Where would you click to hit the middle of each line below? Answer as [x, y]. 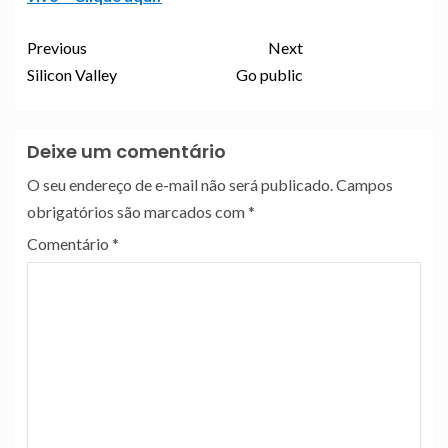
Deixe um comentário [126, 151]
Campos [364, 184]
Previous [57, 47]
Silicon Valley [72, 74]
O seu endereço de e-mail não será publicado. [180, 184]
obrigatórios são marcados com [137, 211]
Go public [269, 74]
